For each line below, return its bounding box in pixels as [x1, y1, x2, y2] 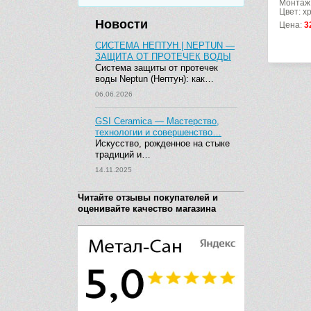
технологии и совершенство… [95, 127, 221, 137]
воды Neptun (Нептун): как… [95, 74, 214, 84]
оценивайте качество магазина [78, 203, 216, 214]
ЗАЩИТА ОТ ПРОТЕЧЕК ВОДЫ [95, 51, 231, 62]
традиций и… [95, 149, 151, 160]
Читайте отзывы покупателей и [78, 192, 218, 203]
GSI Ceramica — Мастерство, [95, 116, 219, 126]
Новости [95, 17, 148, 31]
